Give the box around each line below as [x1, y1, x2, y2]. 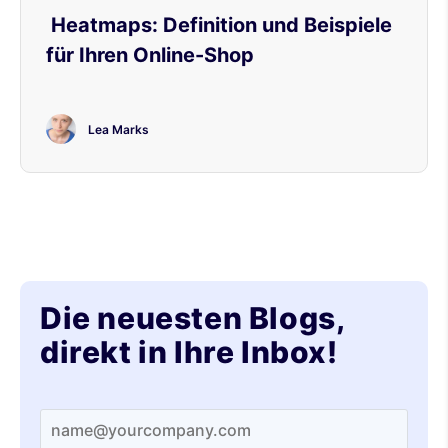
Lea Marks [88, 122, 149, 138]
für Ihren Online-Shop [46, 42, 254, 67]
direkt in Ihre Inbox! [40, 333, 338, 370]
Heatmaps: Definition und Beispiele [46, 12, 392, 37]
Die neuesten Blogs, [40, 299, 345, 336]
